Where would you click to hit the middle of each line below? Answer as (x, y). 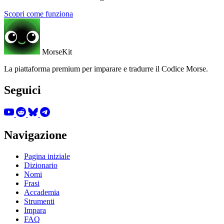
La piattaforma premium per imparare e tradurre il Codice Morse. (106, 68)
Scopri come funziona (38, 13)
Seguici (22, 90)
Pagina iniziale (47, 156)
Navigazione (35, 135)
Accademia (42, 192)
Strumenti (39, 201)
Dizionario (41, 165)
